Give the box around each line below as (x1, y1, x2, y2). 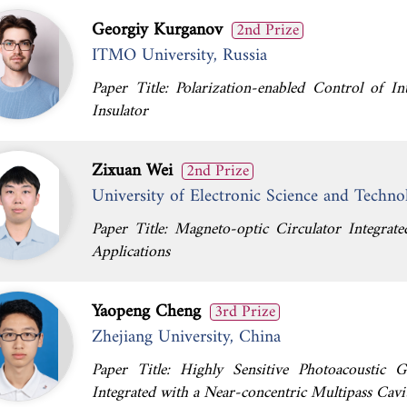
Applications (92, 238, 170, 266)
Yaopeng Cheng (92, 296, 201, 327)
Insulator (92, 97, 148, 125)
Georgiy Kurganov (92, 15, 223, 45)
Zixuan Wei (92, 155, 173, 186)
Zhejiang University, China (92, 322, 281, 352)
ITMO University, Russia (92, 40, 267, 71)
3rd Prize (214, 298, 275, 326)
